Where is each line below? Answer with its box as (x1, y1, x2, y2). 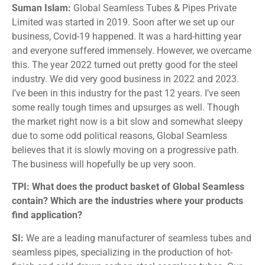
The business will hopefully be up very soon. (12, 159, 196, 170)
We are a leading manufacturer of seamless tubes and (26, 232, 251, 244)
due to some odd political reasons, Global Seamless (12, 130, 227, 142)
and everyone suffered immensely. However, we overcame (12, 45, 251, 57)
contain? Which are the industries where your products (12, 195, 243, 207)
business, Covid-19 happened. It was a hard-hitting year (12, 31, 241, 43)
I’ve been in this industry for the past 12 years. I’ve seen (12, 88, 240, 99)
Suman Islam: (12, 2, 71, 14)
